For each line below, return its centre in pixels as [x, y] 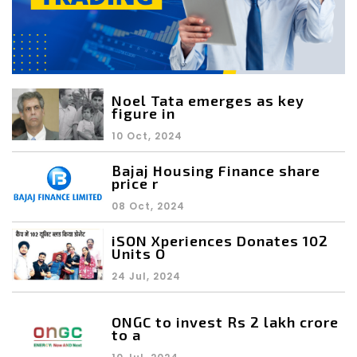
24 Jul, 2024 [146, 276]
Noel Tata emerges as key [208, 100]
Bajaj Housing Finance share [216, 171]
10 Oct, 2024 [147, 136]
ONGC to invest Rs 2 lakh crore [225, 322]
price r [135, 183]
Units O [139, 253]
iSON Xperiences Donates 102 [220, 241]
